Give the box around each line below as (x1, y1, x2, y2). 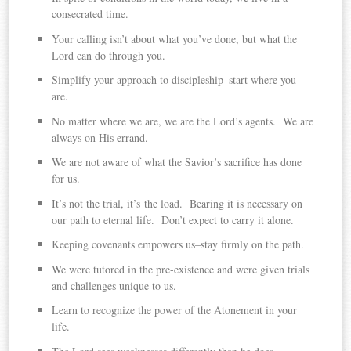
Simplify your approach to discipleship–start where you (52, 72, 297, 88)
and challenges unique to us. (52, 277, 177, 293)
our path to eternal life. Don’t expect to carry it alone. (52, 212, 295, 227)
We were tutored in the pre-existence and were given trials (52, 261, 310, 277)
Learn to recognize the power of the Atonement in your (52, 302, 298, 318)
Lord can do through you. (52, 47, 166, 63)
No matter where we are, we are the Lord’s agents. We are (52, 113, 314, 128)
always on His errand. (52, 129, 149, 145)
